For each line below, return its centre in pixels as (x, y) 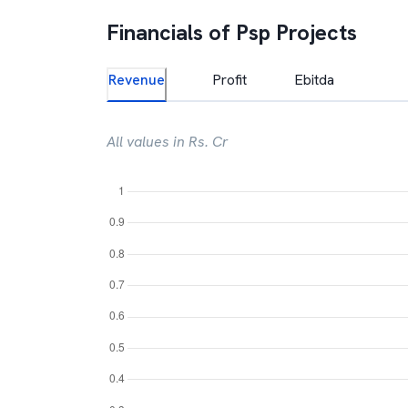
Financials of (171, 32)
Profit (229, 80)
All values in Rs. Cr (168, 142)
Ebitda (314, 80)
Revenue (137, 80)
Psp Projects (296, 32)
